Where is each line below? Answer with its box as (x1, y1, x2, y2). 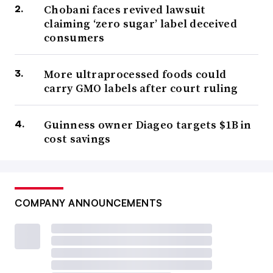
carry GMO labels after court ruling (44, 80, 238, 96)
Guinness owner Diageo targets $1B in (44, 117, 252, 133)
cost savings (44, 131, 111, 147)
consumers (44, 30, 105, 46)
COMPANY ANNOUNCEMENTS (15, 197, 163, 210)
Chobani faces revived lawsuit (44, 2, 206, 18)
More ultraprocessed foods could (44, 66, 227, 82)
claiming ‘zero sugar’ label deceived (44, 16, 237, 32)
